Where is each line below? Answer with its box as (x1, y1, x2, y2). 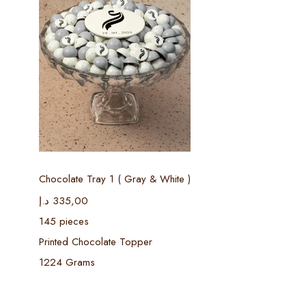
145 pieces (39, 214, 89, 229)
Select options (76, 156, 154, 174)
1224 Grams (39, 255, 95, 270)
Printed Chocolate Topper (39, 234, 152, 249)
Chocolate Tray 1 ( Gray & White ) (39, 171, 191, 186)
